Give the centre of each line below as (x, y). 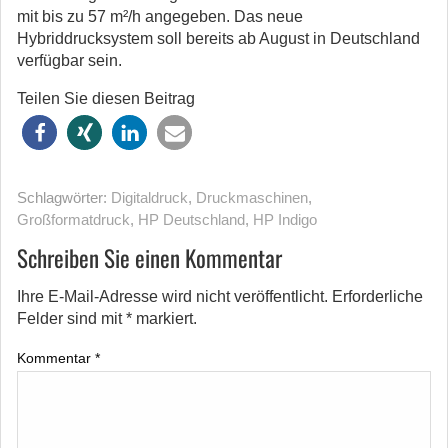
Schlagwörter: (64, 197)
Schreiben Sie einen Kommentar (149, 258)
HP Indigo (285, 219)
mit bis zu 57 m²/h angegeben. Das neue (160, 16)
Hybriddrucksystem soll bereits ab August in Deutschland (218, 38)
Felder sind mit (71, 318)
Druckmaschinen (252, 197)
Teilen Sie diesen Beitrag (106, 98)
